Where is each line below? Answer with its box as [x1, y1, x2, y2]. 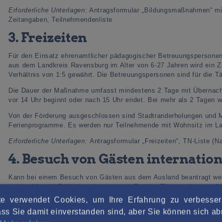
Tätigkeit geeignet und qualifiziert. [8, 201, 117, 209]
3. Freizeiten [8, 29, 87, 45]
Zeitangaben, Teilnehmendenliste [8, 15, 113, 23]
